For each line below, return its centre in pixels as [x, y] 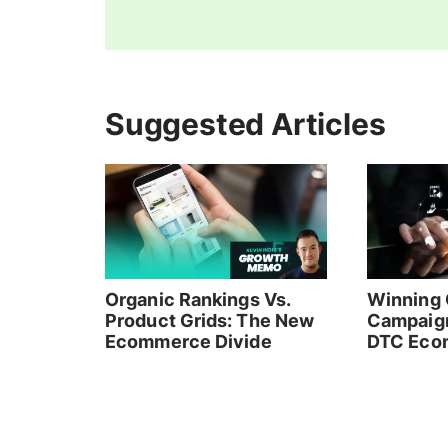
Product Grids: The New [210, 321]
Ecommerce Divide [188, 342]
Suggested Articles [245, 124]
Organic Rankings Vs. [198, 300]
